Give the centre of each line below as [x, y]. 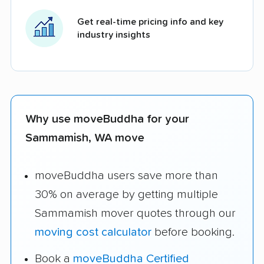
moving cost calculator [93, 232]
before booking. [193, 232]
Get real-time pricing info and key [150, 22]
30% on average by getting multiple [126, 195]
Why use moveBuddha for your [107, 119]
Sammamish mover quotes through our [135, 214]
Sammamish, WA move [85, 138]
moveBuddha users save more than [126, 176]
